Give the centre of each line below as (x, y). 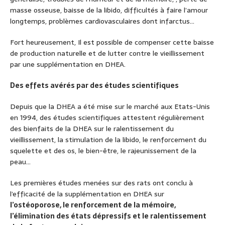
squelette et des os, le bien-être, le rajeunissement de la (103, 151)
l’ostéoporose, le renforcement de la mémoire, (93, 205)
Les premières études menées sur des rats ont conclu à (101, 183)
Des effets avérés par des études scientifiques (94, 86)
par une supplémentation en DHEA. (68, 65)
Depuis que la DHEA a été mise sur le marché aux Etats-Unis (110, 107)
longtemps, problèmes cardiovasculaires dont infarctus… (102, 21)
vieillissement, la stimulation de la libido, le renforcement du (108, 140)
